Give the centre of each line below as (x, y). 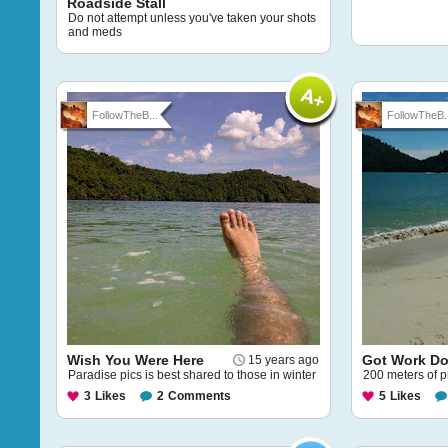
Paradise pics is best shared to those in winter (192, 375)
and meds (95, 32)
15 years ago (283, 360)
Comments (199, 396)
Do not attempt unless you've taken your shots (192, 18)
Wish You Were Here (135, 360)
